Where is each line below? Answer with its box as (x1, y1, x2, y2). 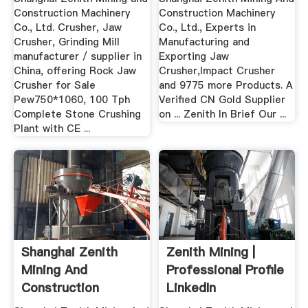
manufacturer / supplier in (13, 49, 142, 64)
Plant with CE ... (13, 122, 90, 136)
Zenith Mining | (166, 243, 256, 261)
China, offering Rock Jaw (13, 64, 136, 78)
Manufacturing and (159, 35, 250, 49)
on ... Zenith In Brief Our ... (159, 107, 287, 122)
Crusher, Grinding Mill (13, 35, 120, 49)
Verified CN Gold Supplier (159, 93, 286, 107)
